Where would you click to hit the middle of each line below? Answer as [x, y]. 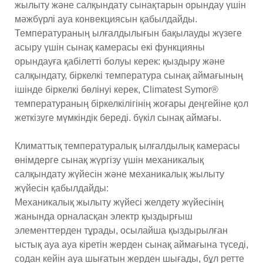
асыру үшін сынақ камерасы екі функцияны [110, 47]
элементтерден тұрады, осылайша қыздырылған [121, 230]
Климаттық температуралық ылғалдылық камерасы [127, 146]
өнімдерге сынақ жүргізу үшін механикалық [109, 160]
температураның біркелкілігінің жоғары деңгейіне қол [131, 103]
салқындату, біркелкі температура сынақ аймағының [129, 75]
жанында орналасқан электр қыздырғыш [104, 216]
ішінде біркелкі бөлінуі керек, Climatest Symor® [117, 89]
